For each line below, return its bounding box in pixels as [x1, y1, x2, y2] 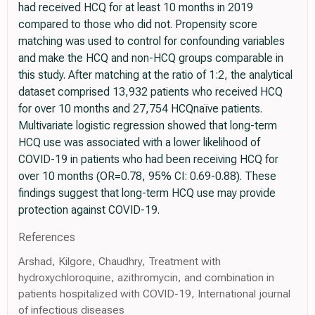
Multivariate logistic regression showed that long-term [18, 119, 277, 133]
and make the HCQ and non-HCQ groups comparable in [18, 51, 283, 65]
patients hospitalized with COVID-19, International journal [18, 287, 290, 301]
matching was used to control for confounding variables [18, 34, 285, 49]
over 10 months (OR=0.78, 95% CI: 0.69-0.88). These [18, 169, 276, 184]
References [18, 231, 75, 245]
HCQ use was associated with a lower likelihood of [18, 136, 260, 150]
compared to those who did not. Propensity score [18, 18, 257, 32]
